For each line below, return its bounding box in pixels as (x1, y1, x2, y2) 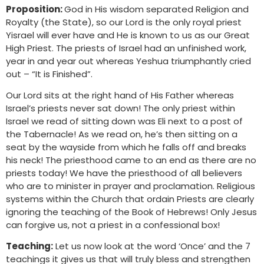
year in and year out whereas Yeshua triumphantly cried (6, 54, 251, 67)
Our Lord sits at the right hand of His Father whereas (6, 88, 234, 101)
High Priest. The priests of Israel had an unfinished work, (6, 41, 246, 54)
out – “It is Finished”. (6, 67, 93, 80)
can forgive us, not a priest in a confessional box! (6, 218, 220, 231)
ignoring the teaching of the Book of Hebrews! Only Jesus (6, 205, 257, 218)
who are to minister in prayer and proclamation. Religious (6, 179, 255, 192)
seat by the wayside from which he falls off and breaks (6, 140, 246, 153)
